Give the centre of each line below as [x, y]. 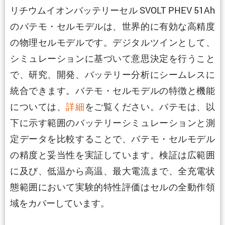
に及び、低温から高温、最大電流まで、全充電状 [113, 171]
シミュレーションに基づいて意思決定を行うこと [113, 58]
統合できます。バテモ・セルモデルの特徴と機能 [113, 90]
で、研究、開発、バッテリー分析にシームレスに [113, 74]
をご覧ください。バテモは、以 [150, 106]
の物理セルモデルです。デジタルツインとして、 [113, 42]
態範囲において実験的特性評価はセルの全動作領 [113, 187]
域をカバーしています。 [60, 203]
